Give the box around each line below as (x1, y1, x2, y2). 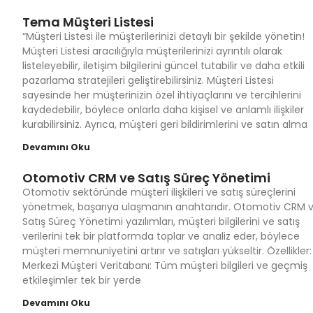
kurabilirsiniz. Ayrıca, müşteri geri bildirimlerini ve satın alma (22, 117, 307, 131)
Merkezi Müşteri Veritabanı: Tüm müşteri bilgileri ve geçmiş (22, 259, 307, 272)
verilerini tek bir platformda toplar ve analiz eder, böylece (22, 229, 300, 243)
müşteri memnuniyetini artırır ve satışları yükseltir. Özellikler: (22, 244, 312, 258)
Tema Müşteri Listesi (22, 13, 154, 31)
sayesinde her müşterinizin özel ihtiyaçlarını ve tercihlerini (22, 88, 301, 102)
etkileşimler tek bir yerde (22, 273, 141, 287)
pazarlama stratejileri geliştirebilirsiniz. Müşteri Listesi (22, 73, 274, 87)
